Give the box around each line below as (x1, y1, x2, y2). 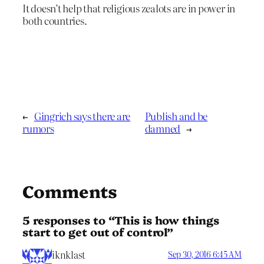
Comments (22, 179, 118, 202)
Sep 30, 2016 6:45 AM (167, 247, 242, 260)
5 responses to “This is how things (22, 212, 219, 228)
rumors (22, 120, 54, 136)
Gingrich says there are (34, 108, 131, 123)
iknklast (52, 247, 86, 262)
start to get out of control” (22, 224, 174, 240)
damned (144, 120, 181, 136)
